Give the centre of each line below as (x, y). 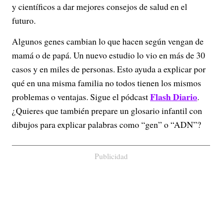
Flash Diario (174, 97)
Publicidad (111, 156)
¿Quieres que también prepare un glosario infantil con (107, 111)
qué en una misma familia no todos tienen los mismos (107, 83)
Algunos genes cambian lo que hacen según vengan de (108, 41)
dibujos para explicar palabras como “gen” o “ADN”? (107, 124)
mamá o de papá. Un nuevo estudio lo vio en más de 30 (109, 55)
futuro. (26, 20)
